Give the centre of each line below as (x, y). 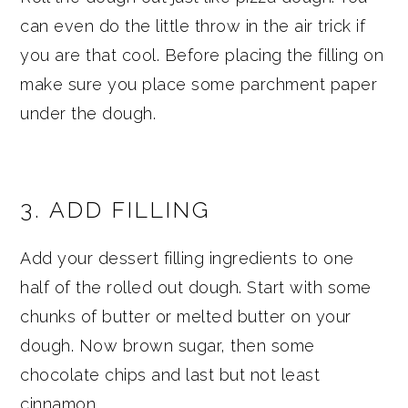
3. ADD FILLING (116, 209)
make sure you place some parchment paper (199, 84)
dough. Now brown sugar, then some (168, 345)
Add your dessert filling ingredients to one (187, 258)
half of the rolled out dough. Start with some (196, 287)
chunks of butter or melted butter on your (186, 316)
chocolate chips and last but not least (170, 374)
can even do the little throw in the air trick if (193, 25)
